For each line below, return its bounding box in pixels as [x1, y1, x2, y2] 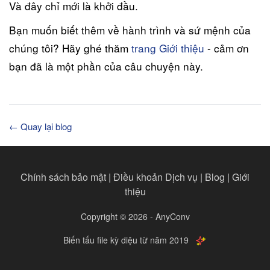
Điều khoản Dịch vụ [113, 169, 198, 184]
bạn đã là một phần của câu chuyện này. [9, 58, 203, 74]
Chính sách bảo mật [20, 169, 106, 184]
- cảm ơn [204, 40, 249, 55]
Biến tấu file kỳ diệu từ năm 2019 [63, 233, 189, 246]
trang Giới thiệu [131, 40, 204, 55]
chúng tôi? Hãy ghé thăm [9, 40, 131, 55]
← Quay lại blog [9, 119, 72, 133]
